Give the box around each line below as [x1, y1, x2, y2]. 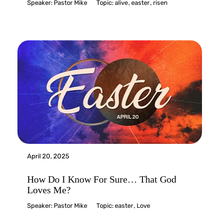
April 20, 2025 [27, 152, 70, 160]
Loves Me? [27, 185, 71, 196]
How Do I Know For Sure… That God [27, 174, 177, 185]
